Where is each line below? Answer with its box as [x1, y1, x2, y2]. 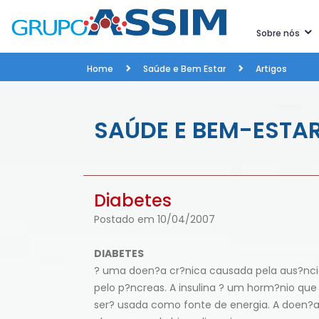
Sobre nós [256, 27, 302, 39]
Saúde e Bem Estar [143, 63, 226, 75]
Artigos [256, 63, 287, 75]
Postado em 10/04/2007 [94, 212, 215, 226]
